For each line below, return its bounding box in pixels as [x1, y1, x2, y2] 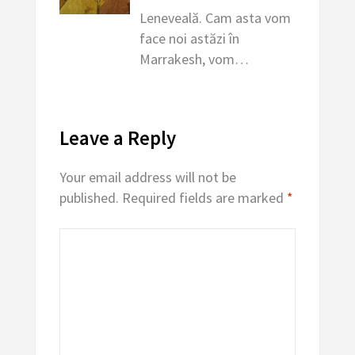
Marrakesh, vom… [139, 49, 250, 68]
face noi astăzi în [139, 29, 240, 48]
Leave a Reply [59, 124, 176, 151]
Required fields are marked [121, 188, 287, 207]
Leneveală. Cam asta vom [139, 8, 292, 27]
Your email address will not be [59, 167, 236, 186]
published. [59, 188, 119, 207]
